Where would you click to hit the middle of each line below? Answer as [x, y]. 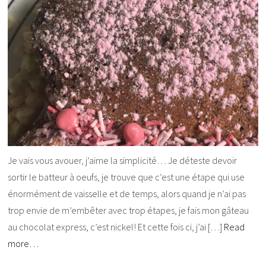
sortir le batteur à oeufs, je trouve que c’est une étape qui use [126, 177]
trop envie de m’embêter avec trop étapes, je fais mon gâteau [129, 210]
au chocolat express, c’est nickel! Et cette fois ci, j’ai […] [116, 227]
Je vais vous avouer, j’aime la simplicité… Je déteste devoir [123, 161]
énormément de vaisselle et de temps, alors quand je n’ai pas [127, 194]
